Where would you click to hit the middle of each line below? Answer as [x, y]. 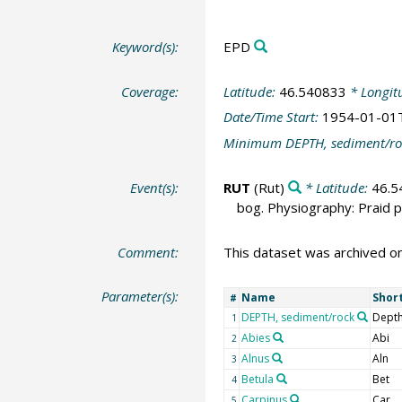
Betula [257, 380]
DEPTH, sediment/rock [297, 318]
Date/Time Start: [272, 117]
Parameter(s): [140, 297]
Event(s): [155, 188]
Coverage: [150, 91]
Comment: [149, 252]
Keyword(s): [146, 47]
